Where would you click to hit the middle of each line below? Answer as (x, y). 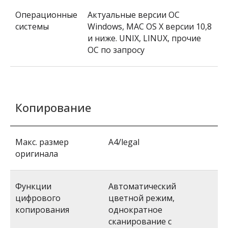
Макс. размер (42, 142)
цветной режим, (141, 198)
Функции (33, 186)
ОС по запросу (116, 50)
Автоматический (142, 186)
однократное (135, 210)
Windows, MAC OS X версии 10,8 (150, 26)
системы (32, 26)
